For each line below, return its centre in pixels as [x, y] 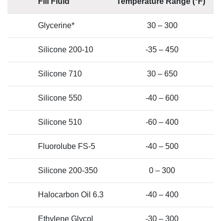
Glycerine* [56, 25]
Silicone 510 [60, 122]
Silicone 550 [60, 98]
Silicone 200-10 [66, 49]
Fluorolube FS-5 [67, 146]
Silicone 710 [60, 74]
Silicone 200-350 [68, 170]
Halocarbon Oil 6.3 [71, 194]
